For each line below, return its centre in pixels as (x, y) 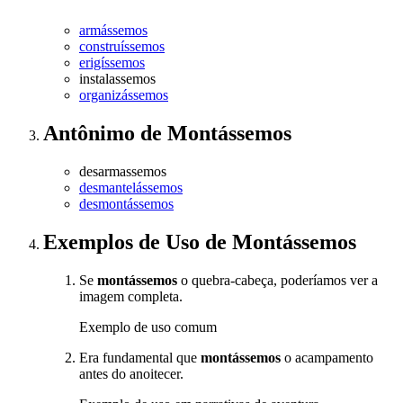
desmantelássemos (131, 188)
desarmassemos (123, 172)
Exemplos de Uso (124, 242)
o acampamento (327, 358)
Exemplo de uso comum (148, 327)
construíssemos (122, 47)
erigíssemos (112, 63)
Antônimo (92, 134)
